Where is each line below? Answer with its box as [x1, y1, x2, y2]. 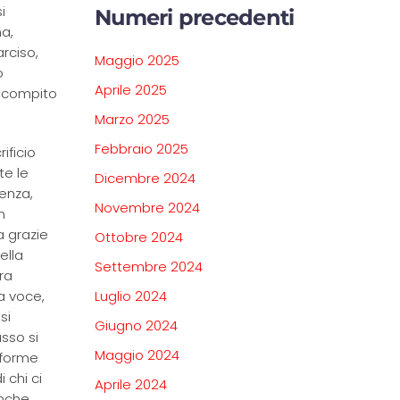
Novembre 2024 [95, 198, 200, 218]
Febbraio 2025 [95, 139, 188, 159]
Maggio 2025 [95, 51, 179, 71]
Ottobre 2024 [95, 228, 183, 247]
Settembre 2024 [95, 257, 203, 277]
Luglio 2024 [95, 287, 167, 306]
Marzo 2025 [95, 110, 170, 129]
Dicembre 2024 [95, 169, 196, 188]
